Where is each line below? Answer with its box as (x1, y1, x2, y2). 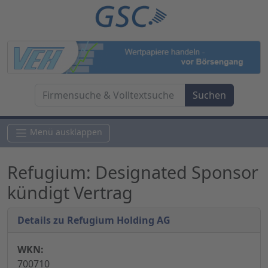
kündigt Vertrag (7, 181, 133, 205)
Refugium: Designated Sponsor (7, 160, 258, 184)
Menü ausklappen (30, 126, 102, 138)
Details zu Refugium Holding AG (17, 214, 170, 227)
